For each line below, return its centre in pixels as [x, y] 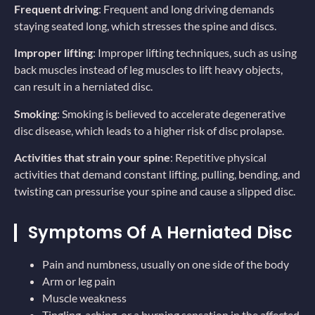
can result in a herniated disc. [83, 86]
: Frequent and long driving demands [186, 8]
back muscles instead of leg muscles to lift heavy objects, [148, 70]
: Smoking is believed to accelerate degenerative [171, 113]
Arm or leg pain [79, 281]
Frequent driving [56, 8]
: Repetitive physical [218, 157]
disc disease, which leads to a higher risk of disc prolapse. [149, 130]
